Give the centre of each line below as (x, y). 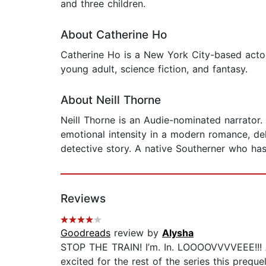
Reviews (83, 199)
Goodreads (85, 233)
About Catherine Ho (114, 35)
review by (136, 233)
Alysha (178, 233)
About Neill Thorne (111, 100)
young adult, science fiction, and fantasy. (154, 69)
